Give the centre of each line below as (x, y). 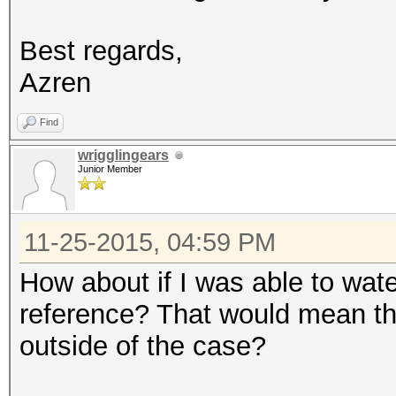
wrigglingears (123, 155)
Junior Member (110, 169)
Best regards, (101, 51)
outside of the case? (143, 346)
